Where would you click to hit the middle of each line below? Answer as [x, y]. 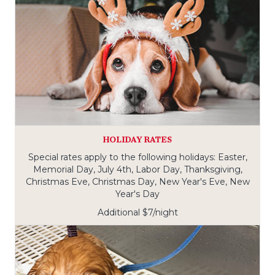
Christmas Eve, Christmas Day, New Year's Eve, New [137, 182]
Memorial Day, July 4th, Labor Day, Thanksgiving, [137, 170]
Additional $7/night [137, 213]
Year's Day [137, 194]
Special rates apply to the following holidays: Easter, [137, 157]
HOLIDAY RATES [137, 140]
